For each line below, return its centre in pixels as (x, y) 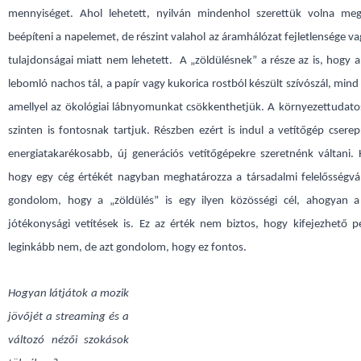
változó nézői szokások (68, 340)
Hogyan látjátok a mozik (68, 294)
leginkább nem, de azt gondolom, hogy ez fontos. (127, 248)
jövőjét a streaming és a (68, 317)
